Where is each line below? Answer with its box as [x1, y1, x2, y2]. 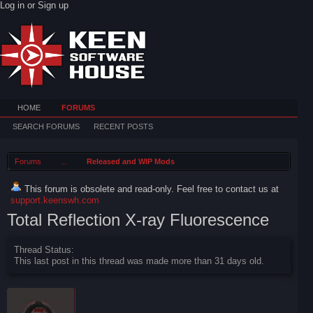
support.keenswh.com [10, 195, 99, 205]
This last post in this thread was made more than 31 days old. [14, 256, 264, 266]
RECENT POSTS [94, 122, 153, 131]
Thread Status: [14, 245, 74, 255]
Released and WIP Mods [87, 157, 175, 166]
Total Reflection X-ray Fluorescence [7, 210, 269, 229]
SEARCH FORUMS [13, 122, 80, 131]
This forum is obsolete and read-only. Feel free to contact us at [24, 184, 279, 194]
